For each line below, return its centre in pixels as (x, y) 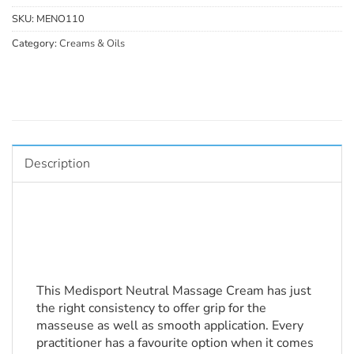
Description (58, 164)
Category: (36, 43)
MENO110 (60, 19)
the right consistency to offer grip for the (151, 309)
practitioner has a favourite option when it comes (175, 343)
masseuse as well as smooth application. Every (170, 326)
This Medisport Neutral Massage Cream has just (174, 291)
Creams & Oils (92, 43)
